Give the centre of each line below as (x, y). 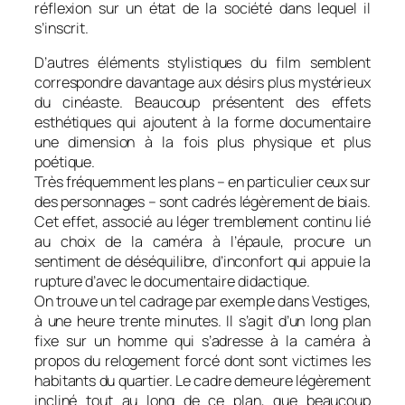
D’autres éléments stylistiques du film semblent (202, 63)
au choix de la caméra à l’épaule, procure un (202, 242)
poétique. (65, 162)
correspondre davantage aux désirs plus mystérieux (202, 83)
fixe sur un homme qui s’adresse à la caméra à (202, 341)
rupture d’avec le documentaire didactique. (172, 282)
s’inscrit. (62, 28)
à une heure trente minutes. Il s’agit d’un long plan (202, 321)
